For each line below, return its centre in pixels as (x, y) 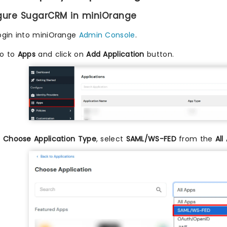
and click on (61, 54)
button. (159, 54)
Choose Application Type (49, 139)
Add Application (115, 54)
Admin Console (107, 35)
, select (111, 139)
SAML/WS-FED (151, 139)
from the (196, 139)
